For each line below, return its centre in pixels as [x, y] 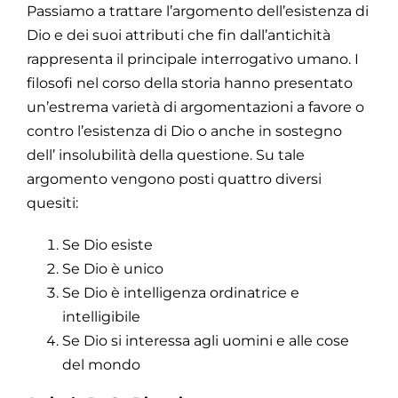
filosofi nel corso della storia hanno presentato [190, 83]
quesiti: [52, 203]
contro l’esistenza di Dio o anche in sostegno [184, 131]
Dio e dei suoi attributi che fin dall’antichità [179, 35]
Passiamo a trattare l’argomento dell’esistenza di [198, 11]
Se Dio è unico [113, 268]
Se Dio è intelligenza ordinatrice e [181, 292]
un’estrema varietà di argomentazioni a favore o [195, 107]
